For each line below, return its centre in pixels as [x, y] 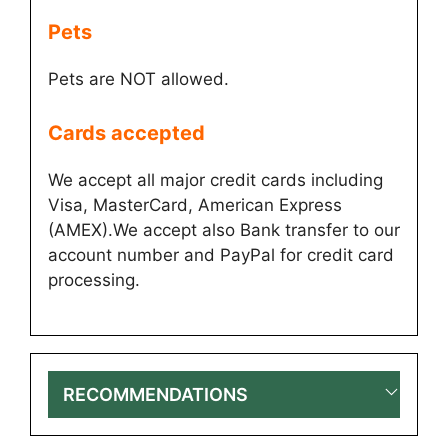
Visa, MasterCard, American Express [195, 204]
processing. [94, 279]
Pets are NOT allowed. [138, 79]
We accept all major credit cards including [215, 179]
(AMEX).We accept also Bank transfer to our [224, 229]
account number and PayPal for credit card [221, 254]
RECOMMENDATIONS [155, 395]
